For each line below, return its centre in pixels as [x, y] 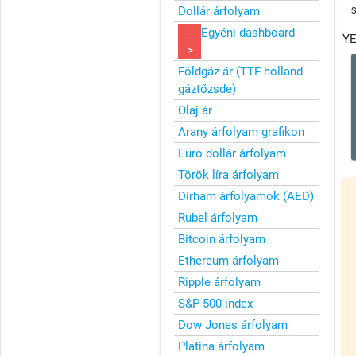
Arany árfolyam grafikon [242, 132]
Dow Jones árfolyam [233, 325]
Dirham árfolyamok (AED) [246, 196]
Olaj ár [195, 110]
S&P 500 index [216, 303]
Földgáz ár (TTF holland [241, 71]
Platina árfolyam [222, 346]
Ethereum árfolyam [229, 260]
